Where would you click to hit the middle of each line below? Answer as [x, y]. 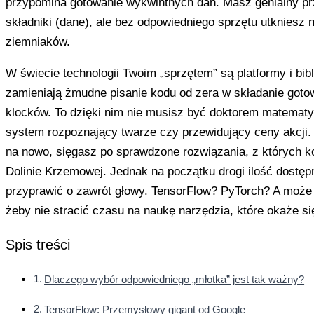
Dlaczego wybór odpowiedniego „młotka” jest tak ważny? [175, 279]
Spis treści [38, 245]
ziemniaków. [38, 42]
